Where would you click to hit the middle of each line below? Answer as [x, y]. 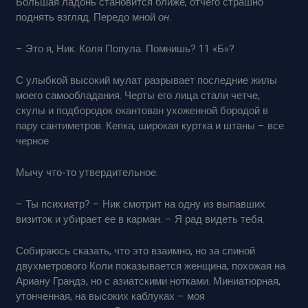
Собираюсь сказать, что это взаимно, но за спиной [136, 251]
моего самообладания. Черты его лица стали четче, [138, 95]
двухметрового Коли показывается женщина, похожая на [151, 266]
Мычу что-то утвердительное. [87, 172]
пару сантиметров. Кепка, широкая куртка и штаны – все [150, 125]
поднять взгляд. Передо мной [87, 17]
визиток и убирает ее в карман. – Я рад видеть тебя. [141, 219]
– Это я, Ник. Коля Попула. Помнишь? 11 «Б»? [125, 48]
